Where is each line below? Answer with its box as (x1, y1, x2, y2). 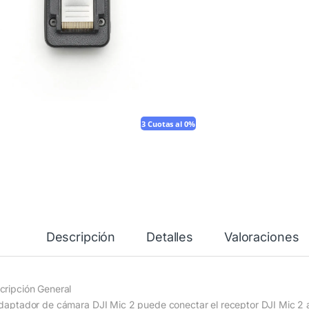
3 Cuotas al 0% (141, 119, 195, 130)
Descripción (46, 230, 116, 245)
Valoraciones (224, 230, 299, 245)
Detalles (146, 230, 194, 245)
